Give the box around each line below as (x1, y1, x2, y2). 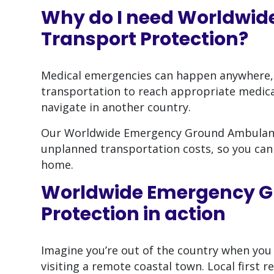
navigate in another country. (41, 100, 191, 115)
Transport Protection (41, 26, 239, 53)
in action (143, 201, 226, 228)
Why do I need (41, 5, 177, 31)
